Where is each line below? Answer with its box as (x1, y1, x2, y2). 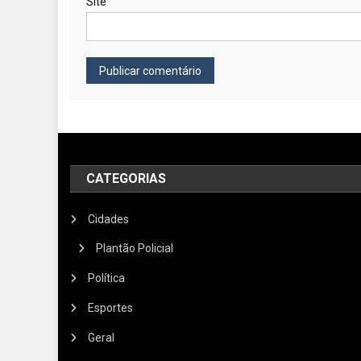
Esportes (88, 301, 134, 314)
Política (88, 271, 126, 284)
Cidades (88, 212, 130, 226)
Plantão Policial (96, 241, 174, 255)
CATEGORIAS (86, 170, 167, 186)
